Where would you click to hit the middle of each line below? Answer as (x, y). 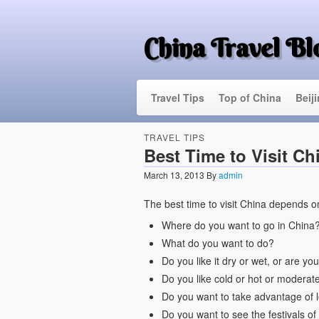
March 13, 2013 (174, 175)
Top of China (250, 98)
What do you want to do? (218, 243)
